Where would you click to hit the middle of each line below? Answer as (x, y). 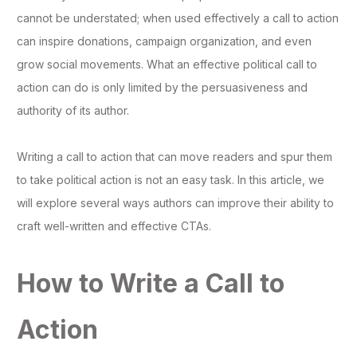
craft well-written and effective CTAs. (114, 226)
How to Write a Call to (151, 284)
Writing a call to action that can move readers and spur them (175, 157)
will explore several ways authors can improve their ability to (175, 203)
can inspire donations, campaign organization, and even (164, 41)
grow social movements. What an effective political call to (167, 65)
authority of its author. (73, 111)
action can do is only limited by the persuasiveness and (162, 88)
